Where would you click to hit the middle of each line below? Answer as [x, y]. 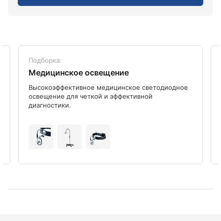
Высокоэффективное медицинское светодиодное [108, 87]
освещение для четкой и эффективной [91, 96]
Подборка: [45, 60]
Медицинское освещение [79, 72]
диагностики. [50, 105]
